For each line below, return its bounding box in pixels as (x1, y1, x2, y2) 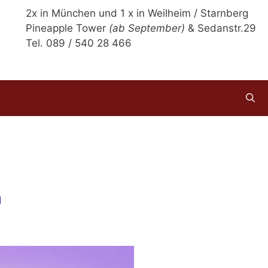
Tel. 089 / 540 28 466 (26, 37, 132, 49)
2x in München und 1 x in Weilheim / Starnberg (26, 7, 248, 19)
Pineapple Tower (26, 22, 109, 34)
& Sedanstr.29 (185, 22, 256, 34)
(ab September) (109, 22, 185, 34)
